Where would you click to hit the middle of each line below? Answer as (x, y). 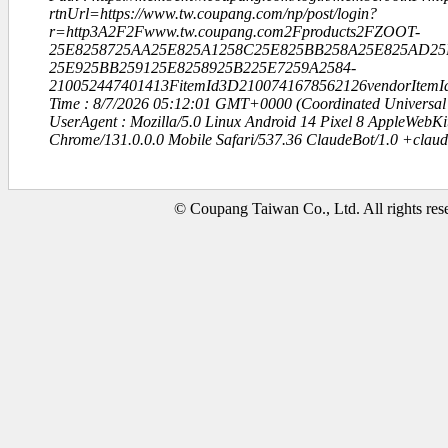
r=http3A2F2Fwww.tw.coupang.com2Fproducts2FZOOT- (234, 31)
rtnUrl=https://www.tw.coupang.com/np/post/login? (213, 13)
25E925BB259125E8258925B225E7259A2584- (202, 67)
